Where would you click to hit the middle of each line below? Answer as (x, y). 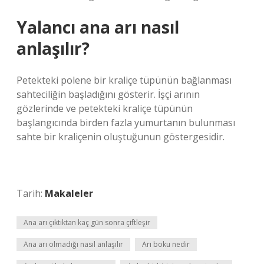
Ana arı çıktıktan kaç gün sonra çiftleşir (87, 222)
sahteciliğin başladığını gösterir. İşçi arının (108, 94)
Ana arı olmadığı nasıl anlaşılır (73, 244)
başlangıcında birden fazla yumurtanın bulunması (126, 123)
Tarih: (31, 193)
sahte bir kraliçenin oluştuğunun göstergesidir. (121, 137)
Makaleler (69, 193)
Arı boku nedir (166, 244)
